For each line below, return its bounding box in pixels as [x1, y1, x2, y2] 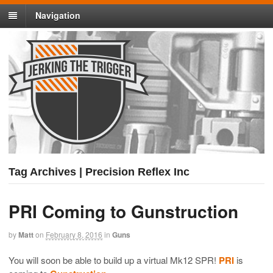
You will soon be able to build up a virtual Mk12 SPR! [9, 253, 219, 266]
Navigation [35, 9, 80, 22]
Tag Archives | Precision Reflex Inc [9, 166, 190, 179]
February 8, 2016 [46, 229, 102, 240]
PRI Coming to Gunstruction [9, 199, 238, 224]
